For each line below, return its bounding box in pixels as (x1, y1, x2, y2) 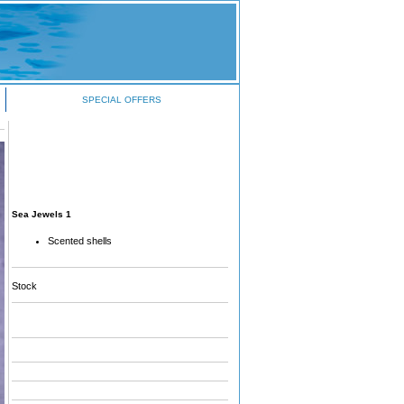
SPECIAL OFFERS (81, 95, 161, 105)
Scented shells (48, 234, 112, 246)
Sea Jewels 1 (12, 209, 71, 219)
